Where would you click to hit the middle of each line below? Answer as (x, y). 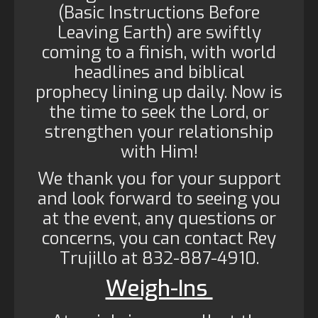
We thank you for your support (159, 179)
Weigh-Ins (159, 289)
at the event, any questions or (159, 219)
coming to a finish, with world (159, 53)
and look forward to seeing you (159, 199)
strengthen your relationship (159, 132)
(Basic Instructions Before (159, 13)
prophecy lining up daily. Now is (159, 92)
